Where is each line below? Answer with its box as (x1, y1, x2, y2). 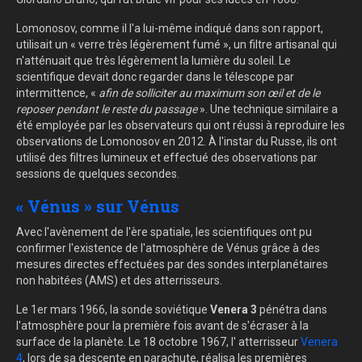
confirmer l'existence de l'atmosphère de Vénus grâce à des (16, 242, 320, 255)
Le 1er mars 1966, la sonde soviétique (16, 303, 210, 317)
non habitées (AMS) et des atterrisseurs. (16, 274, 222, 288)
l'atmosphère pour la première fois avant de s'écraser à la (16, 319, 309, 333)
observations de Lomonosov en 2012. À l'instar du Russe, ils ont (16, 135, 337, 149)
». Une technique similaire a (197, 103, 338, 116)
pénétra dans (257, 303, 327, 317)
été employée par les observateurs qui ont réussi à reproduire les (16, 119, 345, 133)
